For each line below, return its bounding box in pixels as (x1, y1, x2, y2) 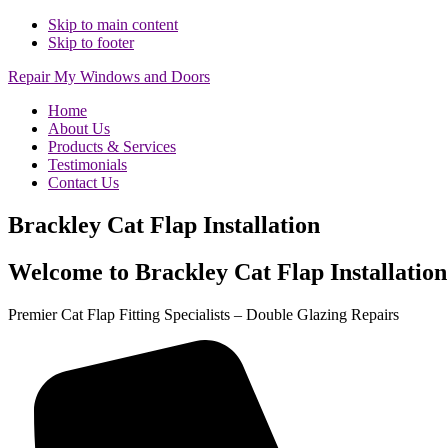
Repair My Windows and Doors (8, 68, 210, 85)
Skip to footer (48, 34, 134, 51)
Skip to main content (48, 16, 178, 33)
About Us (48, 120, 110, 137)
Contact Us (48, 174, 119, 191)
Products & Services (48, 138, 176, 155)
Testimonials (48, 156, 127, 173)
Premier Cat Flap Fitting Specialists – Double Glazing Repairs (8, 305, 399, 323)
